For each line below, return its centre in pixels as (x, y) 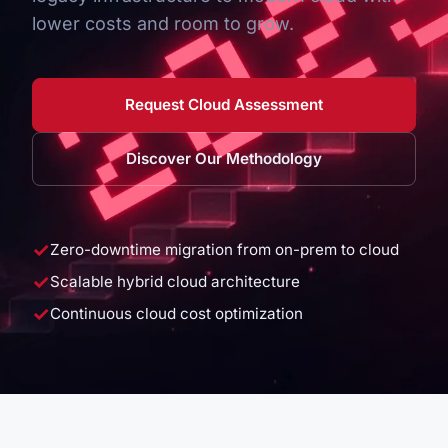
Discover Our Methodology (224, 158)
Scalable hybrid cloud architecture (175, 281)
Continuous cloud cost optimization (176, 313)
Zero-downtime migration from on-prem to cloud (224, 249)
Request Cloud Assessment (224, 104)
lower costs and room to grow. (163, 23)
